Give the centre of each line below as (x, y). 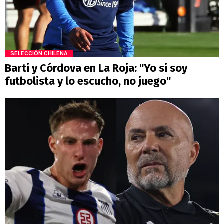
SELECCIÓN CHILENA (39, 54)
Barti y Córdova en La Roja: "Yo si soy (96, 68)
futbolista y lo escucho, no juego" (88, 81)
